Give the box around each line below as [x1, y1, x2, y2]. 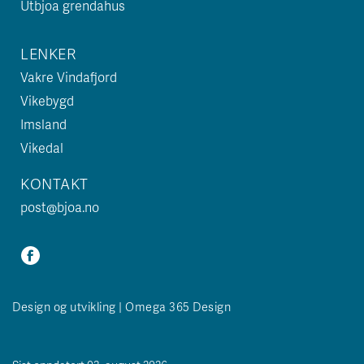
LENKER [20, 43, 76, 63]
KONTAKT [20, 173, 89, 193]
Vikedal [20, 138, 63, 157]
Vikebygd [20, 91, 74, 110]
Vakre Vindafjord [20, 67, 117, 86]
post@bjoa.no [20, 197, 99, 216]
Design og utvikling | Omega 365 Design [12, 298, 231, 314]
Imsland [20, 115, 67, 133]
